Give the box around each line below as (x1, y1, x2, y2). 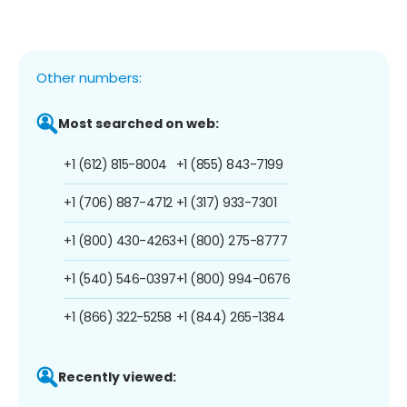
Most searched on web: (58, 114, 219, 133)
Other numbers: (36, 67, 142, 87)
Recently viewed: (58, 367, 176, 386)
